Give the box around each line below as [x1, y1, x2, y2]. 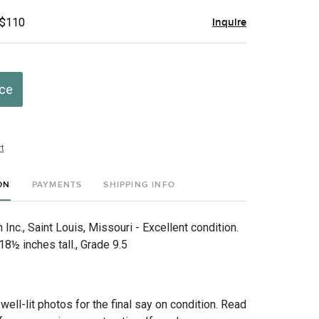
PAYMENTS [31, 179, 83, 190]
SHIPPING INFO [103, 179, 175, 190]
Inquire [212, 16, 246, 29]
